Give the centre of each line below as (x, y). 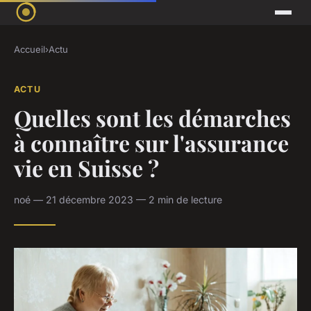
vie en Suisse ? (86, 167)
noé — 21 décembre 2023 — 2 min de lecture (118, 199)
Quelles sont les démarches (152, 117)
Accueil (30, 50)
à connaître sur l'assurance (151, 142)
